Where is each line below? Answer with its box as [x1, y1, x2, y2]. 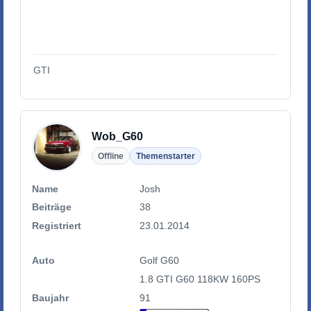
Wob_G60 [91, 130, 143, 142]
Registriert [32, 219, 81, 231]
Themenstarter [135, 151, 195, 161]
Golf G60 [140, 255, 180, 267]
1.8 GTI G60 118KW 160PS [140, 273, 261, 285]
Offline [97, 151, 124, 161]
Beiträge [32, 201, 72, 213]
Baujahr [32, 292, 69, 303]
